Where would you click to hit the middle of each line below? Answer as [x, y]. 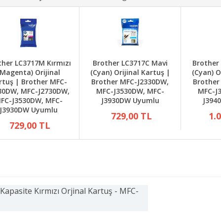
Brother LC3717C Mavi [130, 63]
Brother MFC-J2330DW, [130, 82]
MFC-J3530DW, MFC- [130, 91]
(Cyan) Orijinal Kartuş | [130, 72]
